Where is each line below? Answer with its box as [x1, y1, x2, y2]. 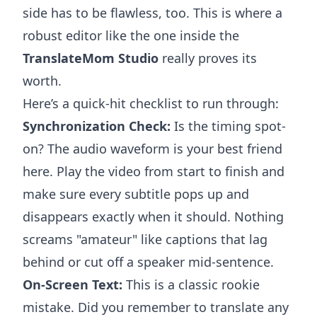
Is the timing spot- [171, 117, 286, 134]
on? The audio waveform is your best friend [23, 139, 282, 157]
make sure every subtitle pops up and [23, 185, 249, 202]
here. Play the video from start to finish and [23, 162, 284, 180]
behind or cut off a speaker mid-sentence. [23, 253, 274, 270]
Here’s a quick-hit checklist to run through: [23, 94, 279, 112]
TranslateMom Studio [23, 49, 158, 67]
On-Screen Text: [23, 275, 122, 293]
